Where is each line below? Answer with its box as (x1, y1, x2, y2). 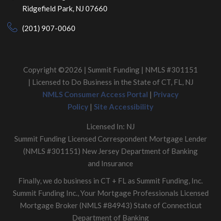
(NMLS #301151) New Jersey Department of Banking (23, 146, 198, 155)
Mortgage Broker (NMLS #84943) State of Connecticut (19, 200, 202, 210)
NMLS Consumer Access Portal (42, 89, 148, 99)
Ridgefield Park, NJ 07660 (22, 3, 108, 13)
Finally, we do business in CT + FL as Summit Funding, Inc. (18, 176, 203, 185)
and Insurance (88, 158, 133, 168)
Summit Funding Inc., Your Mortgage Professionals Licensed (12, 188, 209, 197)
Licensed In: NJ (86, 121, 135, 131)
